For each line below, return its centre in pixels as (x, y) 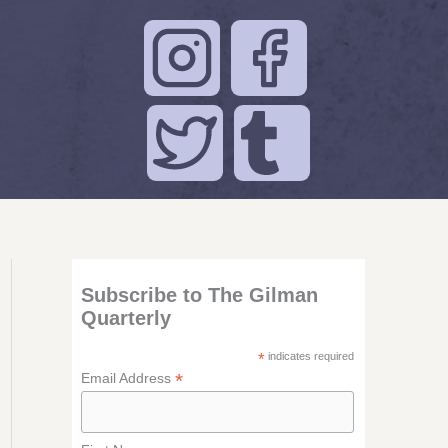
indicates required (309, 356)
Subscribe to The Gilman (199, 295)
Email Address (127, 378)
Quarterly (125, 318)
